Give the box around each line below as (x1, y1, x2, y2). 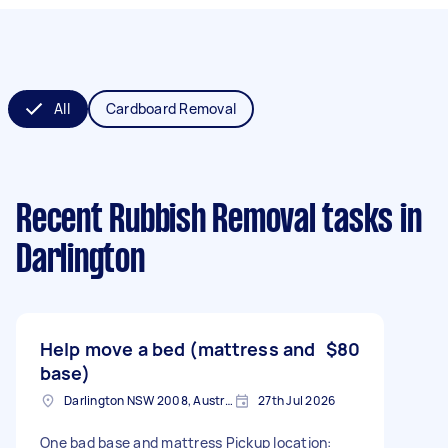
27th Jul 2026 (258, 391, 336, 409)
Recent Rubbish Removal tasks (16, 202, 393, 239)
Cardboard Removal (105, 98, 236, 118)
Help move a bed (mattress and (40, 336, 316, 361)
